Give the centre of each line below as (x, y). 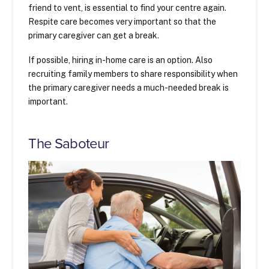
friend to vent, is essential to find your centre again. (128, 8)
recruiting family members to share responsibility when (133, 74)
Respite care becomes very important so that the (122, 22)
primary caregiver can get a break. (94, 36)
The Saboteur (69, 144)
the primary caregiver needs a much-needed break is (129, 88)
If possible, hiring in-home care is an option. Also (121, 60)
